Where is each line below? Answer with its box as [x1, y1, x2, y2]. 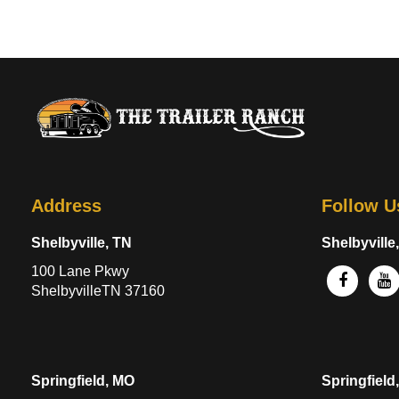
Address [31, 195, 102, 216]
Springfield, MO [31, 372, 134, 388]
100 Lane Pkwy [31, 263, 129, 279]
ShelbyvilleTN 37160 [31, 282, 165, 298]
